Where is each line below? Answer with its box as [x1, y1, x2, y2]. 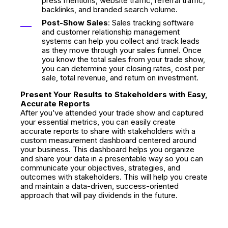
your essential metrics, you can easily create [20, 117, 176, 127]
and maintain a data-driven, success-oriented [20, 181, 179, 191]
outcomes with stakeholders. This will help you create [20, 172, 208, 182]
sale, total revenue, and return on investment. [42, 73, 198, 82]
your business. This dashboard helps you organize [20, 145, 194, 154]
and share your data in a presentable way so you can [20, 154, 203, 163]
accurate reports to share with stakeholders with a [20, 126, 195, 136]
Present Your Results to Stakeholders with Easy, [20, 90, 208, 99]
